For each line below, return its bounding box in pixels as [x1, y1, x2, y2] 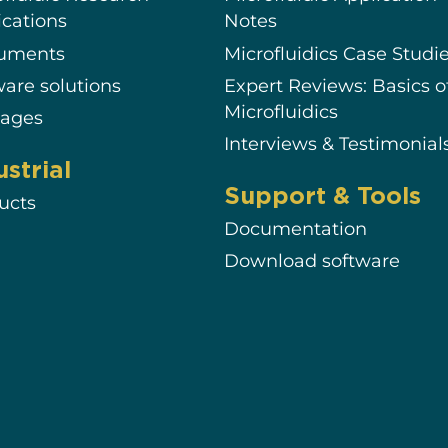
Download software [224, 250, 401, 272]
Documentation [224, 218, 368, 240]
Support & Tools [224, 181, 422, 208]
